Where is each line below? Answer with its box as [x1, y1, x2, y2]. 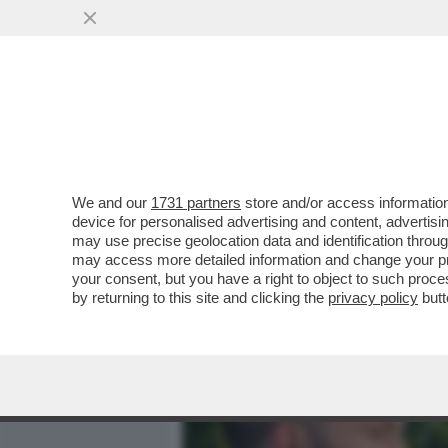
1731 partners [151, 194, 241, 211]
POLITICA [366, 115, 436, 139]
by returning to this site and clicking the [72, 289, 328, 306]
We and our [72, 194, 151, 211]
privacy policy [328, 289, 418, 306]
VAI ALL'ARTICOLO [212, 262, 354, 279]
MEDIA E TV [256, 115, 340, 139]
